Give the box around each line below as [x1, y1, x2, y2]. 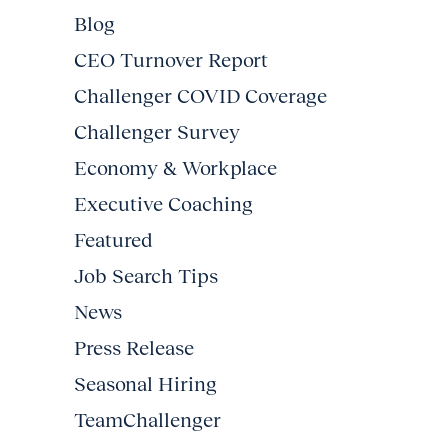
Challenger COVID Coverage [74, 84, 327, 107]
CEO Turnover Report [74, 48, 268, 71]
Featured [74, 228, 152, 251]
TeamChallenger [74, 408, 221, 431]
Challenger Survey [74, 120, 240, 143]
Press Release [74, 336, 194, 359]
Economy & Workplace [74, 156, 277, 179]
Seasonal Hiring [74, 372, 217, 395]
